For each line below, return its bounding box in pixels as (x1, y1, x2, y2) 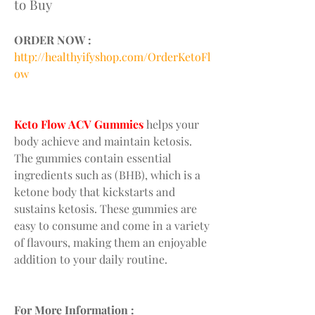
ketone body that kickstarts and (14, 184, 175, 199)
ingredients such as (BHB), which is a (14, 167, 200, 182)
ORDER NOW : (14, 32, 91, 47)
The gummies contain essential (14, 150, 172, 165)
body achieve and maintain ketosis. (14, 133, 192, 148)
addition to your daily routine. (14, 251, 167, 266)
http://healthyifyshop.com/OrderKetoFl (14, 49, 211, 64)
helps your (143, 116, 199, 131)
